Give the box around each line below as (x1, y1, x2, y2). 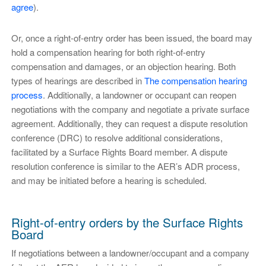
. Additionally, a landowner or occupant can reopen (42, 88, 236, 101)
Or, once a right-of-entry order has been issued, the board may (11, 31, 252, 44)
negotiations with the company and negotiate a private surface (11, 102, 249, 115)
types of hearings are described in (11, 74, 144, 87)
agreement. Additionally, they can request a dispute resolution (11, 116, 248, 129)
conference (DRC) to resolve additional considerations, (11, 131, 223, 144)
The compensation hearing (144, 74, 247, 87)
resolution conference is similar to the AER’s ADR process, (11, 159, 240, 172)
